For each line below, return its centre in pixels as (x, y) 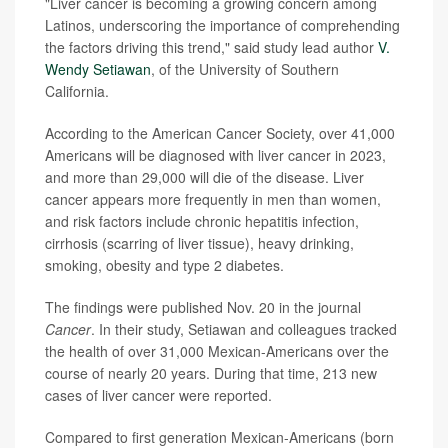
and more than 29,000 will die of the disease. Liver (204, 177)
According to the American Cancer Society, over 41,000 (220, 133)
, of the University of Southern (245, 69)
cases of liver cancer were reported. (158, 395)
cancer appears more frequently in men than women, (213, 199)
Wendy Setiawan (98, 69)
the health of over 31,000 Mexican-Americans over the (217, 351)
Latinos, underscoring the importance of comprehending (222, 25)
